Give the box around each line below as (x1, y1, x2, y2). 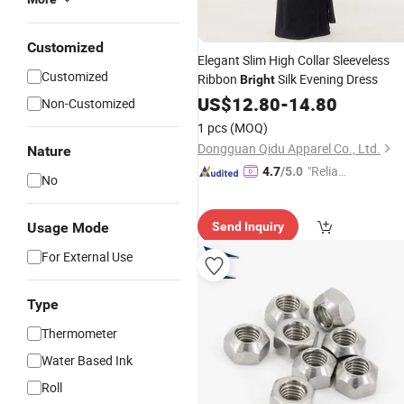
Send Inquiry (212, 219, 284, 234)
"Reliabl (308, 162, 348, 179)
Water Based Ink (41, 352, 133, 369)
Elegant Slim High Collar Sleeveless (197, 51, 390, 69)
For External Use (41, 248, 133, 265)
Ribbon (197, 70, 240, 87)
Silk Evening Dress (275, 70, 378, 87)
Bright (240, 72, 275, 87)
